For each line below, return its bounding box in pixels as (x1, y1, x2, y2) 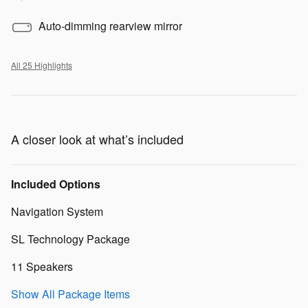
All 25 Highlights (11, 58, 72, 71)
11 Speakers (11, 258, 73, 274)
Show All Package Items (11, 285, 130, 302)
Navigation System (11, 203, 103, 219)
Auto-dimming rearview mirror (38, 17, 182, 34)
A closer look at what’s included (11, 129, 184, 148)
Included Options (11, 175, 100, 192)
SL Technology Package (11, 230, 130, 247)
